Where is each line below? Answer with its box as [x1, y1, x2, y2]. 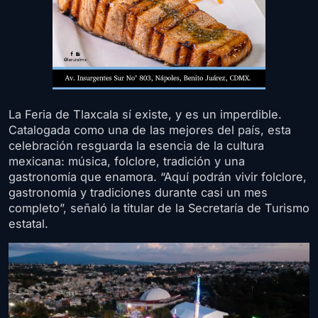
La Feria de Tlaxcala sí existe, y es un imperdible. [9, 107, 282, 122]
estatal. [9, 216, 48, 231]
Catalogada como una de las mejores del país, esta [9, 123, 291, 138]
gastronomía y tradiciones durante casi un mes [9, 185, 268, 200]
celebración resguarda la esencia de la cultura [9, 138, 264, 153]
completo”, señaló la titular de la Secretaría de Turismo [9, 201, 309, 216]
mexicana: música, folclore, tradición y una [9, 154, 245, 169]
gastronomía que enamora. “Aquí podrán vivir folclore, [9, 170, 307, 185]
